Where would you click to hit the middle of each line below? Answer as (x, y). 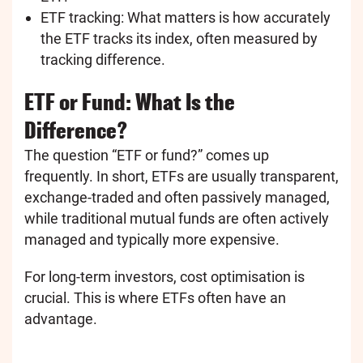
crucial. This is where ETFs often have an (155, 298)
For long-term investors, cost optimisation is (164, 277)
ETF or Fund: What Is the (130, 102)
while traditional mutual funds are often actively (177, 219)
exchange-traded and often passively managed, (177, 198)
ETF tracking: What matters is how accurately (186, 17)
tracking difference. (103, 59)
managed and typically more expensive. (152, 240)
